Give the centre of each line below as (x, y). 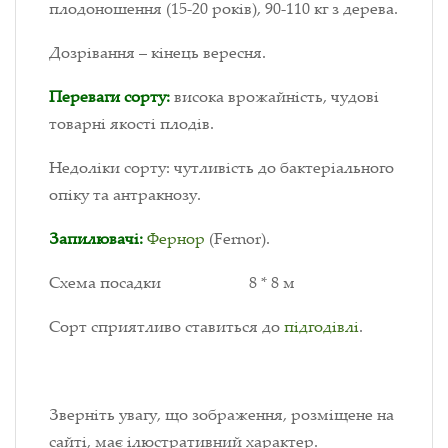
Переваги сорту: (109, 96)
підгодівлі (321, 326)
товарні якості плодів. (131, 123)
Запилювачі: (96, 238)
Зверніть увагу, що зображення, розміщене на (221, 414)
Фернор (178, 238)
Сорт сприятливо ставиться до (166, 326)
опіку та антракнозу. (125, 194)
